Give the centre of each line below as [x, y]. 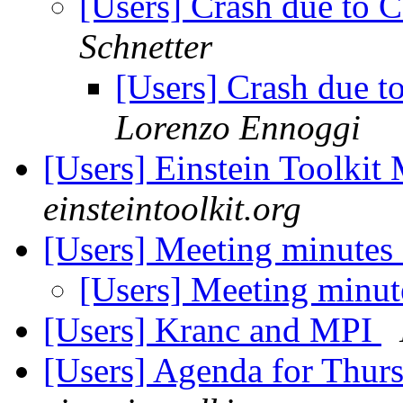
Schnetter [146, 47]
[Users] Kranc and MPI [212, 330]
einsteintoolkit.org [172, 209]
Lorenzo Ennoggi [238, 128]
